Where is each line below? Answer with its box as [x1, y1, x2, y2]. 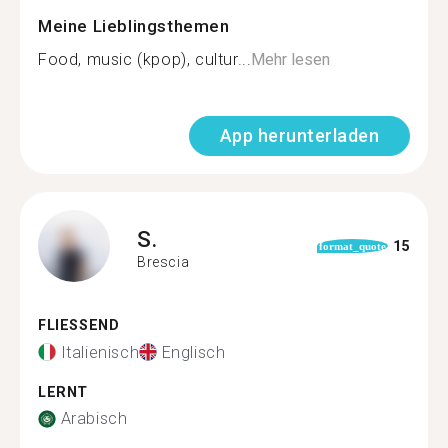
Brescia [137, 253, 190, 270]
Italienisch [60, 342, 140, 362]
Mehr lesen [251, 50, 331, 69]
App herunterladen [219, 125, 379, 146]
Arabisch [60, 409, 128, 428]
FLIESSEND [38, 317, 109, 334]
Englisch [161, 342, 226, 362]
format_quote [319, 240, 387, 252]
